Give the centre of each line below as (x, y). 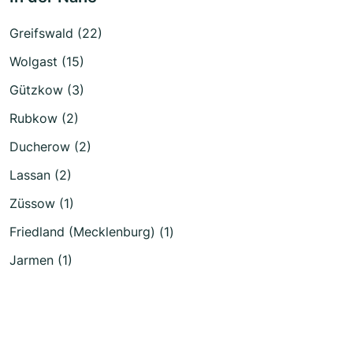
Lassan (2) (41, 175)
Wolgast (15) (47, 62)
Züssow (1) (42, 204)
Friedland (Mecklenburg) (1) (92, 232)
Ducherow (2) (50, 147)
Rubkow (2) (44, 119)
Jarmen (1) (41, 260)
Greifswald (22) (56, 33)
